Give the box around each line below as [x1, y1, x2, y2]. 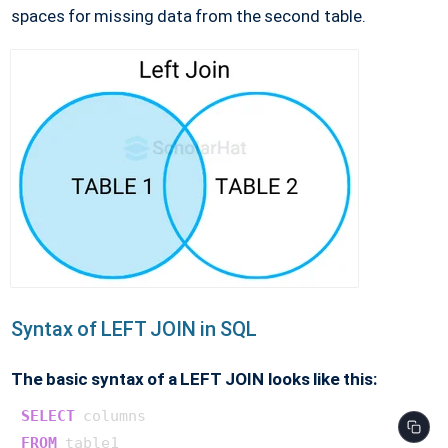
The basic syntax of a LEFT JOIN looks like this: [10, 368, 377, 389]
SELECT [20, 406, 75, 425]
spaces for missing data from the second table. [10, 5, 366, 26]
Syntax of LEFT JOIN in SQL [10, 316, 258, 341]
